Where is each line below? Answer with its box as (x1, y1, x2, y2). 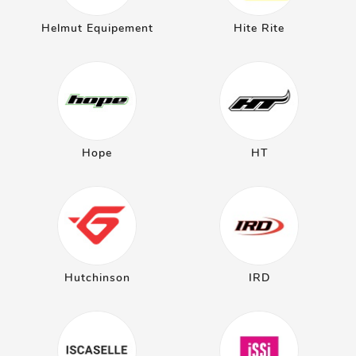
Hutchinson (64, 270, 130, 285)
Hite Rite (234, 21, 284, 36)
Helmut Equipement (41, 21, 153, 36)
